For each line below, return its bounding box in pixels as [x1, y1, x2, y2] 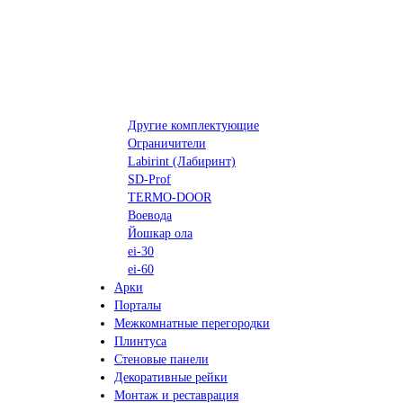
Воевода [128, 208, 172, 222]
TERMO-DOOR [128, 190, 211, 204]
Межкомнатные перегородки [114, 316, 270, 330]
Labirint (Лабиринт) [128, 154, 236, 168]
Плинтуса [114, 334, 166, 348]
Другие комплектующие [128, 118, 259, 132]
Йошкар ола [128, 226, 193, 240]
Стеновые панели [114, 352, 209, 366]
